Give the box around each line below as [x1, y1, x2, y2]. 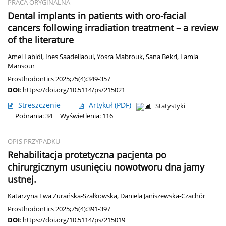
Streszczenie [18, 100, 61, 110]
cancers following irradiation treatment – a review [8, 22, 218, 34]
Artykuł [89, 100, 115, 110]
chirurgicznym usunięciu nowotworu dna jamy [8, 161, 204, 174]
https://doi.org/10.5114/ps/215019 [23, 215, 125, 225]
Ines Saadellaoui [45, 52, 94, 62]
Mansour [8, 62, 35, 71]
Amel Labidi [8, 52, 42, 62]
